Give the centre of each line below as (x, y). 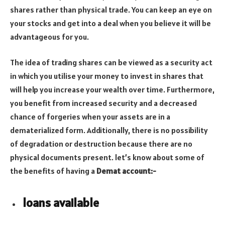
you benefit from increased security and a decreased (103, 103)
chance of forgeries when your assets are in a (90, 117)
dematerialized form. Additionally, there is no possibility (109, 130)
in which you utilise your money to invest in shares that (107, 76)
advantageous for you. (49, 36)
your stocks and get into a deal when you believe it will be (110, 23)
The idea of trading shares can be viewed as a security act (111, 63)
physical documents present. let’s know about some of (107, 157)
